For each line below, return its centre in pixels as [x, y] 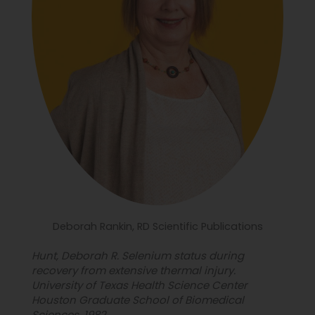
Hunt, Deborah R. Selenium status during [138, 256]
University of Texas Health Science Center [140, 285]
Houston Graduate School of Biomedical [138, 300]
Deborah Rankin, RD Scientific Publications [157, 227]
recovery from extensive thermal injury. [134, 271]
